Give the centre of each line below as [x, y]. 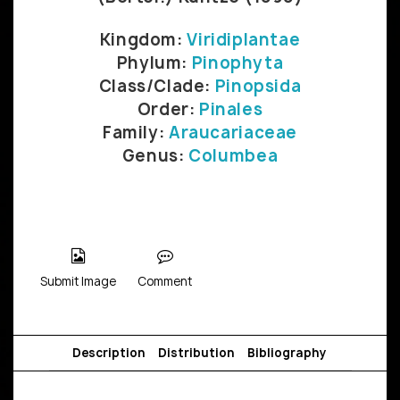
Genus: [155, 155]
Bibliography [287, 352]
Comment [165, 281]
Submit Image [78, 281]
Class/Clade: [157, 86]
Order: [168, 109]
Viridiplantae [244, 39]
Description [108, 352]
